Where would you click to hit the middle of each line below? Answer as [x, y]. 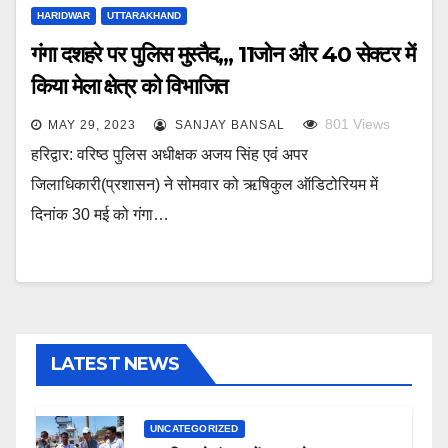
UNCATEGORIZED [194, 429]
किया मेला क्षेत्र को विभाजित [129, 87]
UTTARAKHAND [144, 16]
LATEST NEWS [115, 364]
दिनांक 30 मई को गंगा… [100, 215]
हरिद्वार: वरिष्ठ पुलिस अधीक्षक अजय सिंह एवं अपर [169, 155]
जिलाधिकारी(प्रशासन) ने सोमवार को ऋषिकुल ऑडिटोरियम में [204, 185]
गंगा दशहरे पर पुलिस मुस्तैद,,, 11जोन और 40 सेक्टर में [223, 55]
